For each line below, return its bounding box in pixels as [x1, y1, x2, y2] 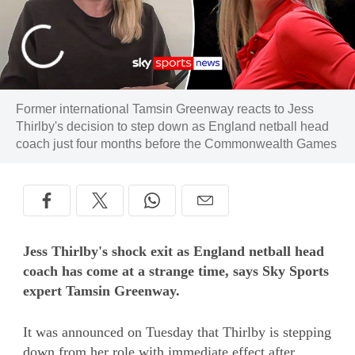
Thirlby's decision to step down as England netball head [15, 119, 329, 133]
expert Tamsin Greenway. [23, 283, 180, 300]
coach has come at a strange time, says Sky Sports [23, 263, 329, 280]
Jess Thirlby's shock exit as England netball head [23, 243, 324, 260]
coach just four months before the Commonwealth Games [15, 136, 337, 151]
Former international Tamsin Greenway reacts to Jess [15, 101, 314, 116]
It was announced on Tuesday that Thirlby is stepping [23, 324, 331, 341]
